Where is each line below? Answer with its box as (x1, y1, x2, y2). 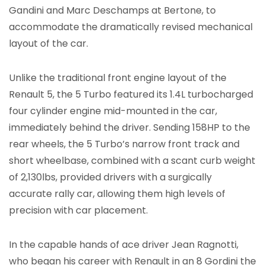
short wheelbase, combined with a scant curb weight (9, 153, 256, 167)
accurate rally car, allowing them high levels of (9, 186, 225, 201)
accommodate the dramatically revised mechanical (9, 20, 253, 34)
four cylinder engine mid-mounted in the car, (9, 104, 217, 118)
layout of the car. (9, 36, 88, 50)
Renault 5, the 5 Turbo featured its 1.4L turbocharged (9, 87, 253, 101)
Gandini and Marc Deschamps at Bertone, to (9, 3, 216, 17)
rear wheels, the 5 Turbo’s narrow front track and (9, 137, 240, 151)
